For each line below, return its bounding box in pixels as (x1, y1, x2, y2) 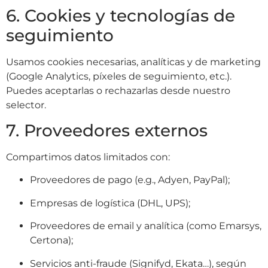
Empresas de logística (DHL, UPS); (30, 197, 190, 209)
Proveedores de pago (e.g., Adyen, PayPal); (30, 174, 230, 186)
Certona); (30, 234, 73, 246)
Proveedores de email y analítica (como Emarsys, (30, 220, 261, 232)
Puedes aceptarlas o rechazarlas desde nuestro (6, 84, 230, 96)
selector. (6, 99, 46, 111)
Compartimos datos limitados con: (6, 151, 170, 163)
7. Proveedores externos (6, 120, 208, 141)
